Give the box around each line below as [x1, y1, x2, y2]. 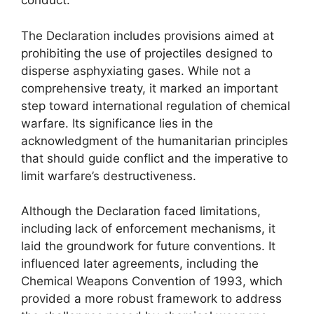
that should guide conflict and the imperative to [21, 151, 288, 165]
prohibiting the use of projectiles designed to [21, 46, 273, 60]
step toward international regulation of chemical [21, 98, 290, 113]
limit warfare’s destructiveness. [21, 168, 196, 183]
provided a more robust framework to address [21, 292, 282, 306]
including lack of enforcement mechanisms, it [21, 221, 275, 235]
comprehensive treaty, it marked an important [21, 81, 278, 95]
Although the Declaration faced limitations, [21, 204, 261, 218]
